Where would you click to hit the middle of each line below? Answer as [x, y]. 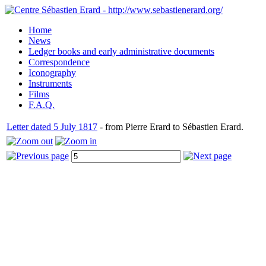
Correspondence [59, 62]
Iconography [52, 73]
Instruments [50, 83]
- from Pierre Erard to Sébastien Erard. [170, 127]
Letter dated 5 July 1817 [52, 127]
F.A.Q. [42, 105]
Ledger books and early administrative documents [121, 51]
